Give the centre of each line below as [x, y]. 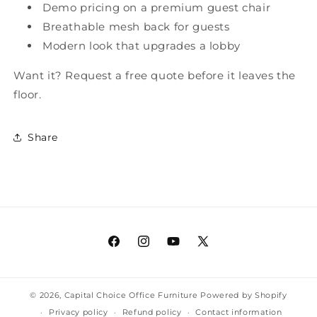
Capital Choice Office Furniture [131, 295]
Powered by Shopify [244, 295]
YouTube [189, 249]
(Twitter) [219, 266]
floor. [28, 95]
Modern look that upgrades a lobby [142, 46]
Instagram [163, 249]
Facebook [132, 249]
